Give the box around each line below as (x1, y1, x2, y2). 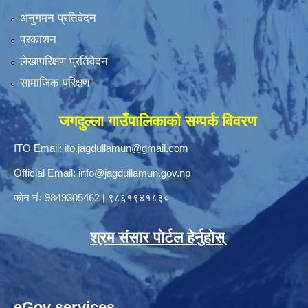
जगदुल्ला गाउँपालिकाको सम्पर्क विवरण (58, 113, 256, 131)
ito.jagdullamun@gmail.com (65, 142, 188, 155)
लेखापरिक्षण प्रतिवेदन (19, 54, 108, 68)
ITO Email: (14, 142, 65, 155)
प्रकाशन (19, 33, 56, 47)
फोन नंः (14, 192, 45, 204)
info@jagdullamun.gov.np (78, 167, 190, 179)
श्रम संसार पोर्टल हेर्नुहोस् (90, 229, 225, 247)
